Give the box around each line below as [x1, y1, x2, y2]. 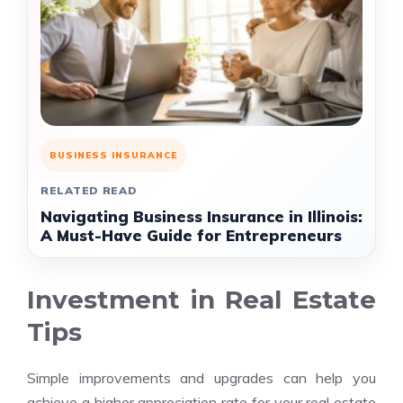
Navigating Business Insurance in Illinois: [40, 207, 363, 226]
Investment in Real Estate [27, 284, 376, 315]
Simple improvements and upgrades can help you [27, 369, 376, 387]
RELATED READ [40, 184, 138, 197]
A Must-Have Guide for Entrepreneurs [40, 226, 342, 245]
